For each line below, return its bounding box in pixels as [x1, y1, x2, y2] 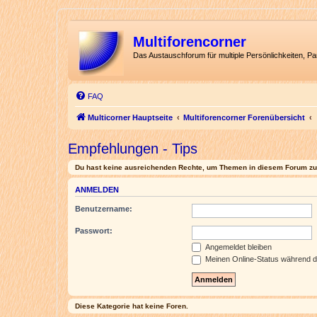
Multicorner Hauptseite [88, 113, 173, 122]
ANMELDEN [75, 185, 119, 195]
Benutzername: [75, 204, 132, 213]
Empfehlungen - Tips [68, 141, 197, 156]
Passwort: [75, 226, 113, 235]
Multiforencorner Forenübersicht [183, 113, 305, 122]
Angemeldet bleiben [203, 242, 272, 251]
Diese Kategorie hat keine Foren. [75, 301, 188, 310]
